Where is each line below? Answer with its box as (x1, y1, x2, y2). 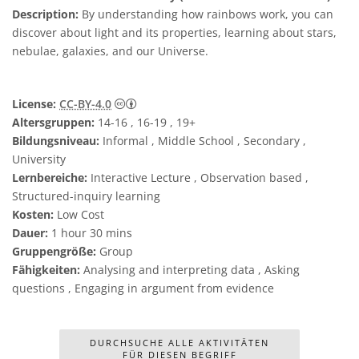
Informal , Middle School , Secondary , (99, 133, 306, 148)
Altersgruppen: (12, 115, 95, 130)
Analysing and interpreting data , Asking (80, 262, 300, 277)
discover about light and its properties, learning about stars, (12, 25, 337, 40)
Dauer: (12, 225, 48, 240)
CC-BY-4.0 (59, 96, 111, 111)
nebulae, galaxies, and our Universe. (12, 43, 208, 58)
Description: (12, 6, 82, 22)
